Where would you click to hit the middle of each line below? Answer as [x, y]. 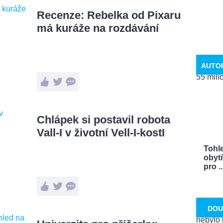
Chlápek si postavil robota [104, 119]
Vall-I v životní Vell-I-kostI [101, 132]
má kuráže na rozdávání [98, 28]
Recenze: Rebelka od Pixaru [109, 15]
